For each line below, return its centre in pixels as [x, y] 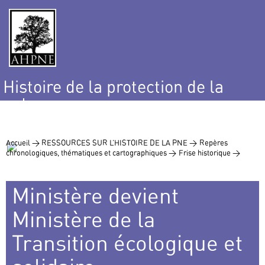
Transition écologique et [127, 243]
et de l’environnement [84, 120]
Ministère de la [83, 219]
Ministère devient [95, 196]
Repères [214, 143]
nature [28, 104]
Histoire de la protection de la [113, 87]
